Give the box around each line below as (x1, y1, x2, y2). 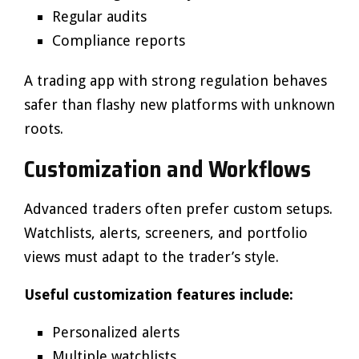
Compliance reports (52, 32, 185, 49)
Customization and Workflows (24, 151, 311, 187)
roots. (24, 120, 63, 137)
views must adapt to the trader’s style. (24, 248, 279, 265)
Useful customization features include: (24, 286, 293, 303)
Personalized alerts (52, 324, 179, 341)
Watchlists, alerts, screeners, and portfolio (24, 224, 308, 241)
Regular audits (52, 8, 147, 25)
